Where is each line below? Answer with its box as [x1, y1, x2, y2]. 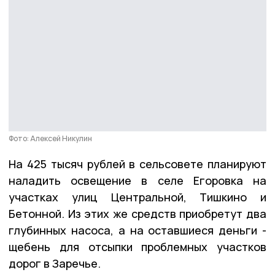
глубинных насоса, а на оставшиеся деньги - [9, 222, 266, 238]
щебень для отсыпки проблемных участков [9, 239, 266, 254]
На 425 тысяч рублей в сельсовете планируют [9, 156, 266, 171]
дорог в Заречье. [9, 255, 101, 271]
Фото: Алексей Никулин [9, 133, 92, 144]
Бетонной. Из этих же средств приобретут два [9, 206, 266, 221]
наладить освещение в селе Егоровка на [9, 172, 266, 188]
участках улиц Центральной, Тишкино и [9, 189, 266, 204]
